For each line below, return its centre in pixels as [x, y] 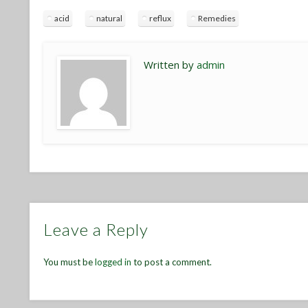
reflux [161, 19]
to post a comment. [172, 262]
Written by [170, 65]
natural [110, 19]
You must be [69, 262]
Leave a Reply [96, 230]
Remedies [217, 19]
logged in [113, 262]
